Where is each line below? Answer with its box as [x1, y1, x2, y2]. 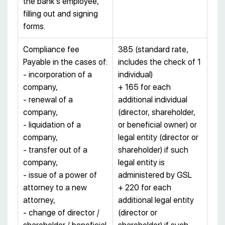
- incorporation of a [23, 70, 92, 80]
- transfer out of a [23, 145, 87, 155]
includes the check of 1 [118, 57, 201, 67]
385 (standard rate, [118, 45, 188, 55]
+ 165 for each [118, 82, 171, 92]
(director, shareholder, [118, 107, 195, 118]
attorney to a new [23, 183, 87, 193]
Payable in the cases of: [23, 57, 107, 67]
